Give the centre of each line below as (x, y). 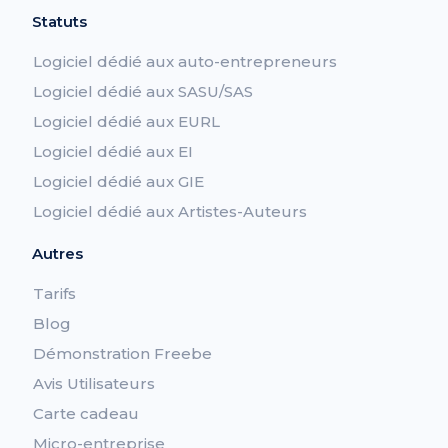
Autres (58, 253)
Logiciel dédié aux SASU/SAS (143, 91)
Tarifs (55, 293)
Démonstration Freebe (123, 353)
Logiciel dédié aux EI (113, 151)
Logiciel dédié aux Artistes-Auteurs (170, 211)
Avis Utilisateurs (94, 383)
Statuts (60, 21)
